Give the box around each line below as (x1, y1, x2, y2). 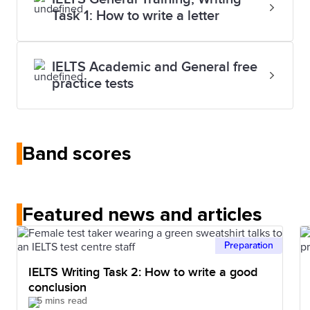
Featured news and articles (22, 203, 262, 226)
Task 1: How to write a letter (52, 8, 219, 24)
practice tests (52, 75, 134, 92)
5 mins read (37, 295, 87, 307)
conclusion (28, 280, 86, 295)
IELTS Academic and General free (52, 59, 257, 75)
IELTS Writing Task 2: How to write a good (28, 265, 257, 280)
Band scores (22, 142, 131, 165)
